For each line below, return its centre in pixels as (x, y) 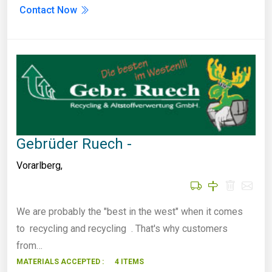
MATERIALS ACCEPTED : (60, 262)
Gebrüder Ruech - (74, 144)
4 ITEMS (129, 262)
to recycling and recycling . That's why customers (122, 229)
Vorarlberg (39, 166)
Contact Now (49, 10)
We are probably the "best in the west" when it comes (130, 212)
